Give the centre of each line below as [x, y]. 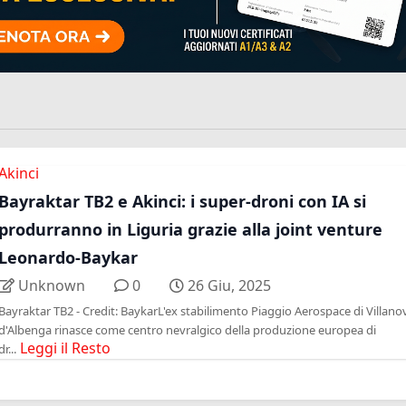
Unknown [51, 286]
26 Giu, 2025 [229, 286]
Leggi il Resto [66, 348]
